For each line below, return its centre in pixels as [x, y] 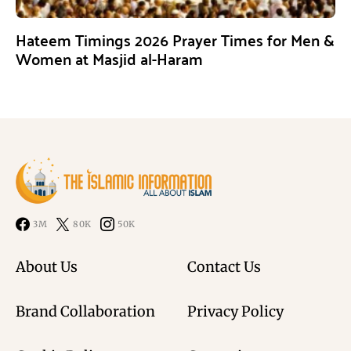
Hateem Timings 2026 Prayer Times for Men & [175, 39]
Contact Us [224, 267]
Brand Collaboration [85, 311]
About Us [47, 267]
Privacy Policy [235, 311]
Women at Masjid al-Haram [109, 58]
